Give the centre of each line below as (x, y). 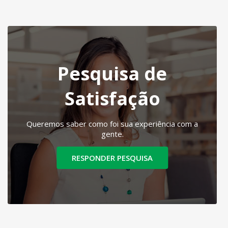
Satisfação (112, 99)
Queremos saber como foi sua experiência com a (112, 124)
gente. (112, 134)
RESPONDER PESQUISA (112, 158)
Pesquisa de (112, 74)
